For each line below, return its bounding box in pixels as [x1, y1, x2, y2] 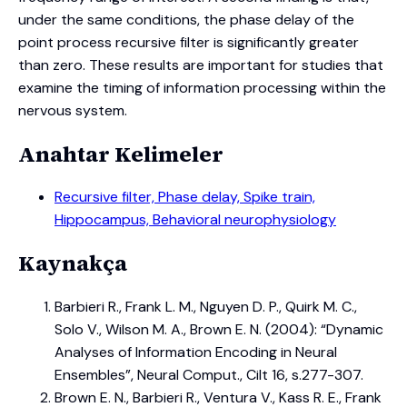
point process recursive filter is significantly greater [18, 32, 359, 52]
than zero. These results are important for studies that [18, 55, 383, 74]
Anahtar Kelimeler [18, 138, 223, 169]
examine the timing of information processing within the [18, 77, 386, 97]
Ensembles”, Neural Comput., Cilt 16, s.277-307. [55, 365, 363, 385]
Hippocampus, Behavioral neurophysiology [55, 210, 336, 230]
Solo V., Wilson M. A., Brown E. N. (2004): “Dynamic [55, 320, 383, 340]
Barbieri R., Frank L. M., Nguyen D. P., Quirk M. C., [55, 297, 357, 317]
